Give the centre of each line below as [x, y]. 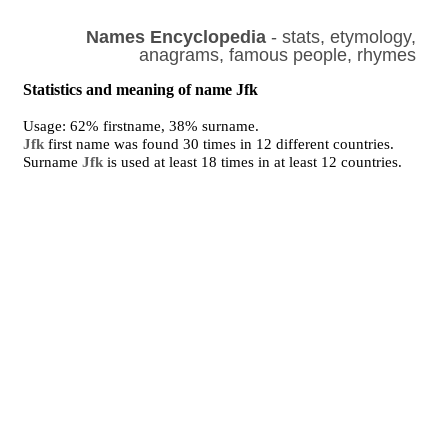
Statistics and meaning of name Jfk [141, 89]
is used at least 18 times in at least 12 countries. [253, 162]
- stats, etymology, [340, 37]
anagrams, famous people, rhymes [277, 55]
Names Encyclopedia [175, 37]
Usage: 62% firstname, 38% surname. [141, 126]
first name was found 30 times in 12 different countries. [219, 144]
